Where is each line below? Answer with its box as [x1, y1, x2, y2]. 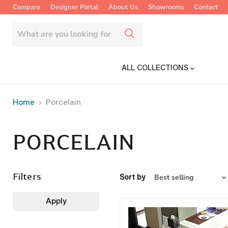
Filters [13, 172, 42, 181]
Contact [194, 3, 218, 12]
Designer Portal [50, 3, 98, 12]
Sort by [120, 174, 145, 182]
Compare [13, 3, 40, 12]
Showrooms [148, 3, 184, 12]
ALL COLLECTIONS [122, 65, 190, 72]
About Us [108, 3, 138, 12]
